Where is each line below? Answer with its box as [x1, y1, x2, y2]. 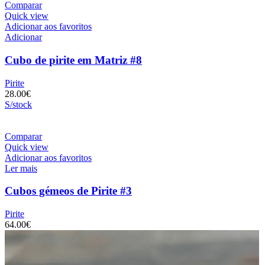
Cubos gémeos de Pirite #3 [5, 185, 132, 198]
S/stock [5, 99, 32, 109]
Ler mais [5, 163, 37, 173]
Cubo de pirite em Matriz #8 [5, 54, 142, 66]
